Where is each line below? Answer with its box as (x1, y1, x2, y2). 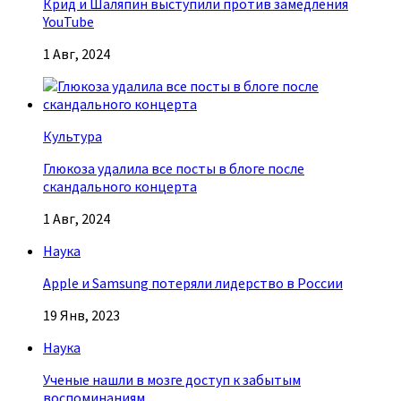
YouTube (43, 13, 94, 31)
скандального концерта (43, 177, 197, 196)
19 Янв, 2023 (43, 306, 120, 325)
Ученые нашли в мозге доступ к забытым (43, 371, 301, 389)
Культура (43, 127, 102, 146)
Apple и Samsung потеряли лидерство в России (43, 274, 343, 293)
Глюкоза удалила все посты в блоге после (43, 159, 304, 178)
